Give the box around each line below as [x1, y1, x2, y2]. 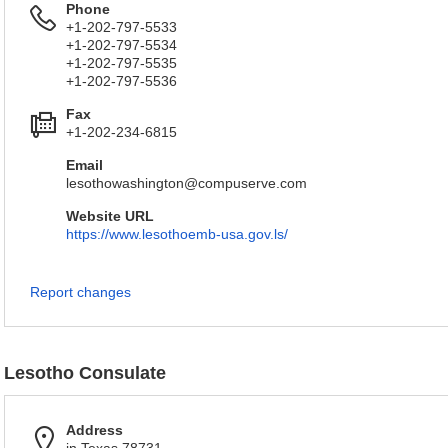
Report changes [30, 284, 131, 300]
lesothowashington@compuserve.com [66, 175, 307, 191]
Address [66, 422, 123, 438]
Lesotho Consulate [4, 363, 166, 383]
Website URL [66, 208, 154, 224]
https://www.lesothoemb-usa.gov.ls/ [66, 226, 288, 242]
